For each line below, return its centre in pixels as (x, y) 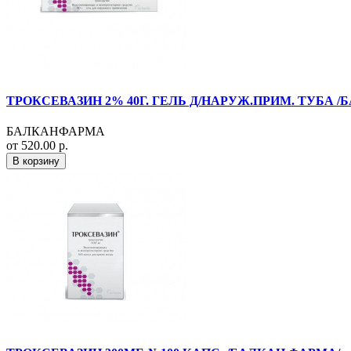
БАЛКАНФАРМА (56, 132)
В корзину (36, 161)
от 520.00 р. (37, 146)
